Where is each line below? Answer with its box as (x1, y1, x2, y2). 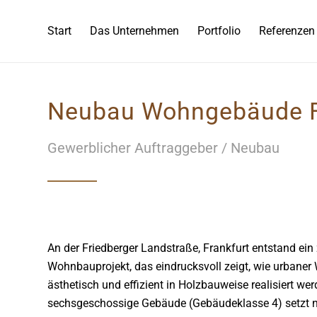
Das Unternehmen (90, 24, 179, 38)
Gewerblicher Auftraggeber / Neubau (47, 139, 279, 156)
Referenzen (259, 24, 315, 38)
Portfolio (197, 24, 241, 38)
